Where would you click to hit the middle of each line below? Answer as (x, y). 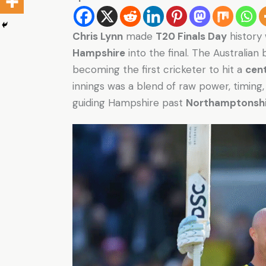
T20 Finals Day (191, 36)
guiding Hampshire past (129, 102)
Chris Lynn (98, 36)
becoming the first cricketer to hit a (159, 69)
